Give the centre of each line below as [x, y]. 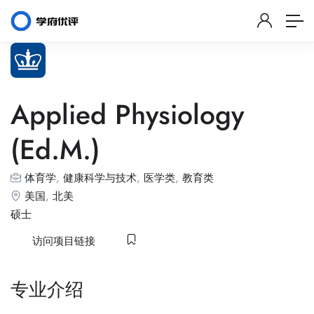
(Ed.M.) [55, 150]
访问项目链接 [64, 241]
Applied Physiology [127, 115]
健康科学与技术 [100, 178]
